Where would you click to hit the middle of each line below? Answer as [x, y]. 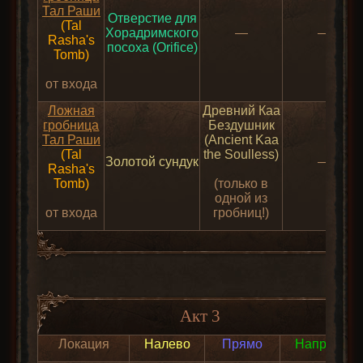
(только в [241, 184]
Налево [167, 344]
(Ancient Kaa [241, 140]
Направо [321, 344]
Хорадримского [152, 33]
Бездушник [241, 126]
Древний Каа [241, 111]
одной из [241, 199]
